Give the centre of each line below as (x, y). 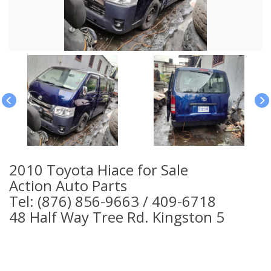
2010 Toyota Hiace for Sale (99, 169)
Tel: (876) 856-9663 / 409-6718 (113, 201)
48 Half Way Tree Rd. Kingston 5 (117, 217)
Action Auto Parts (68, 185)
